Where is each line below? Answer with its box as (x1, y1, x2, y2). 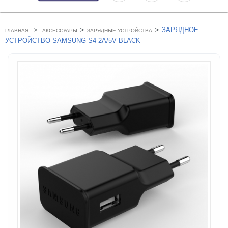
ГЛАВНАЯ (5, 27, 28, 34)
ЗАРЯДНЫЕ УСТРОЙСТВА (87, 27, 152, 34)
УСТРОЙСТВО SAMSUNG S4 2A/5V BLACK (5, 37, 140, 45)
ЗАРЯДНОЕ (162, 26, 198, 34)
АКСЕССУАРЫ (42, 27, 77, 34)
